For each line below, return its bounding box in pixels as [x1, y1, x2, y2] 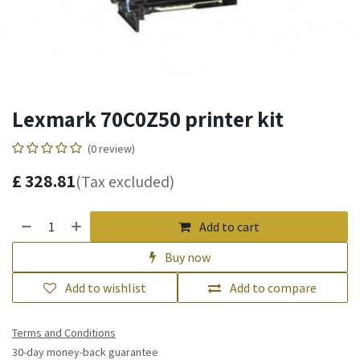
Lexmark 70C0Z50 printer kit [12, 104, 284, 133]
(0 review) [88, 141, 135, 156]
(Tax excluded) [76, 170, 174, 192]
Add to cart [197, 218, 260, 235]
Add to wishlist [64, 279, 146, 296]
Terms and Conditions [12, 325, 116, 340]
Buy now [162, 248, 211, 265]
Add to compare [230, 279, 317, 296]
